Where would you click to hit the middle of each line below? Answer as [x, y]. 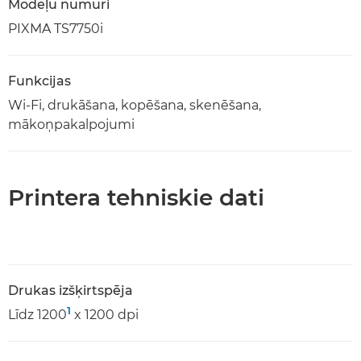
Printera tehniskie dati [136, 197]
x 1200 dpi [105, 314]
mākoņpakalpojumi [71, 124]
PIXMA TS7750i [56, 28]
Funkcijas [39, 81]
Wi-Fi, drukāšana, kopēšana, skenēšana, [135, 105]
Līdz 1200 [37, 314]
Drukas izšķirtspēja [71, 290]
